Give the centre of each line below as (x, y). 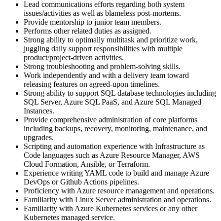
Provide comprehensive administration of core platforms (110, 119)
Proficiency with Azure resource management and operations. (119, 190)
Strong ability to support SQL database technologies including (120, 93)
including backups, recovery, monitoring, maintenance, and (115, 128)
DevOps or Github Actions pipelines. (81, 182)
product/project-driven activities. (74, 57)
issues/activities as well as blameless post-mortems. (102, 13)
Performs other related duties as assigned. (88, 31)
